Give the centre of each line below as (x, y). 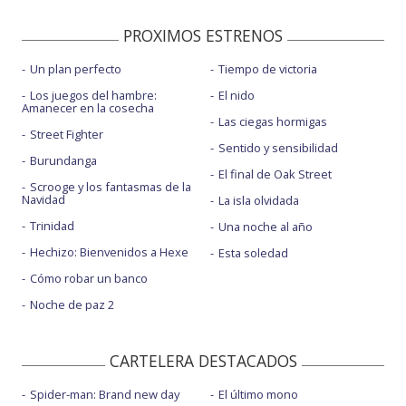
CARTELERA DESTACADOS (203, 361)
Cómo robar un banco (89, 279)
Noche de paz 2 (72, 305)
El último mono (258, 395)
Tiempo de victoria (267, 69)
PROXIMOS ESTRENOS (203, 36)
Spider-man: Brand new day (105, 395)
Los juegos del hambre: (93, 96)
